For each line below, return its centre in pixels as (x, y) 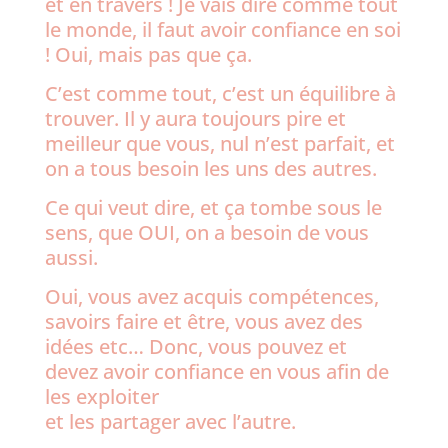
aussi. (71, 257)
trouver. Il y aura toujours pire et (195, 118)
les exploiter (101, 396)
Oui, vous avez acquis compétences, (211, 296)
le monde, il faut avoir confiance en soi (222, 29)
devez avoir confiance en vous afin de (216, 371)
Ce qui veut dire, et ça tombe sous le (213, 207)
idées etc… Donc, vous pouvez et (195, 346)
